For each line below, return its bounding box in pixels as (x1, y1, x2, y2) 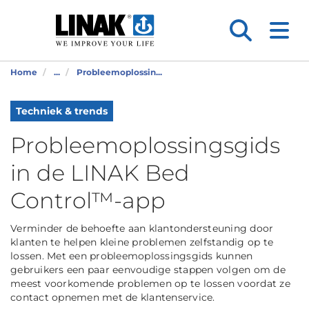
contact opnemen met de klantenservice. (10, 291, 215, 303)
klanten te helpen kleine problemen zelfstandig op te (10, 236, 273, 248)
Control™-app (10, 187, 166, 214)
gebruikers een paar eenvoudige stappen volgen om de (10, 263, 286, 276)
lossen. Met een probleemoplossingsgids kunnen (10, 250, 253, 262)
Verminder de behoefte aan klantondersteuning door (10, 222, 274, 235)
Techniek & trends (16, 105, 108, 117)
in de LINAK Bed (10, 159, 190, 186)
